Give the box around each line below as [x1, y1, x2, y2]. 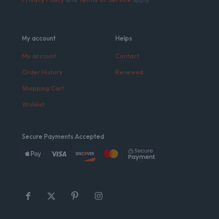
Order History [22, 68, 63, 76]
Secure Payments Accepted [22, 132, 104, 141]
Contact [115, 52, 139, 60]
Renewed [115, 68, 143, 76]
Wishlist [22, 100, 44, 109]
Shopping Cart [22, 84, 64, 92]
